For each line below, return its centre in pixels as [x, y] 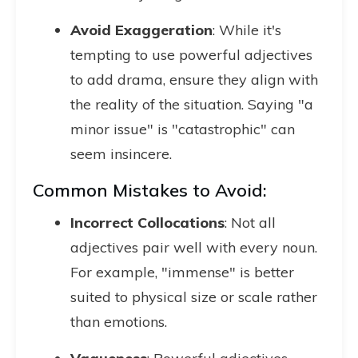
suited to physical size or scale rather [194, 297]
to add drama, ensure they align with [194, 80]
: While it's [247, 30]
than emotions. [119, 322]
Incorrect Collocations [147, 223]
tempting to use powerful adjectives [191, 55]
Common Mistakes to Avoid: [150, 190]
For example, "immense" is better [182, 272]
